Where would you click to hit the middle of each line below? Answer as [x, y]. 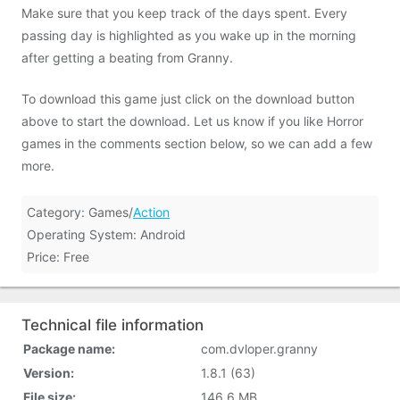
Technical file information [112, 325]
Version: [49, 373]
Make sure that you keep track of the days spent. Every [184, 13]
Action [151, 212]
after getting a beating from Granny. [127, 58]
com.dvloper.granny [259, 349]
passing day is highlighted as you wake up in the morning [189, 35]
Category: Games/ [80, 212]
